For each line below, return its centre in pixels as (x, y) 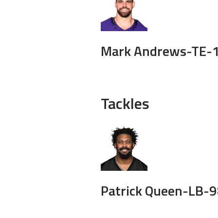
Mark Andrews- (146, 51)
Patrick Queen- (145, 190)
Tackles (125, 103)
